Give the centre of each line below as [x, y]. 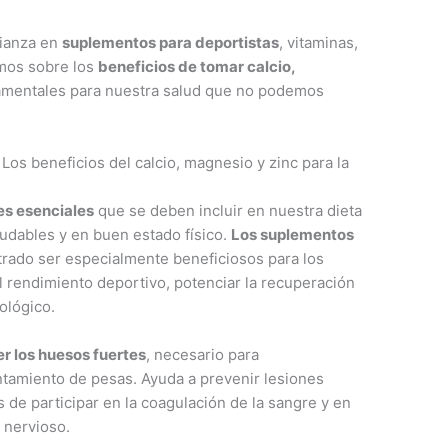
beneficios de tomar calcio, [197, 67]
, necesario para [203, 355]
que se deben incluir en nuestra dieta [228, 211]
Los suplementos [293, 235]
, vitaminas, [319, 43]
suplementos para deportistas [171, 43]
